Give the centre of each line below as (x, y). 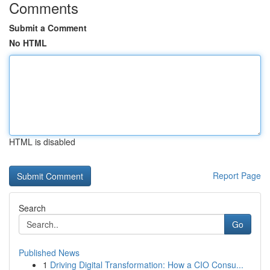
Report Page (237, 175)
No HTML (28, 43)
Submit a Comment (48, 28)
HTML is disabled (42, 142)
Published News (49, 253)
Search (32, 208)
